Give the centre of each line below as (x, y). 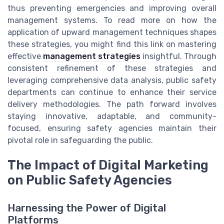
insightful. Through (178, 56)
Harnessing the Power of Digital (87, 208)
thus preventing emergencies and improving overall (112, 8)
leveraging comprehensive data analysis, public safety (112, 80)
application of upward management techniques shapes (112, 32)
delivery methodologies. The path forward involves (112, 104)
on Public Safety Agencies (90, 180)
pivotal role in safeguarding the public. (80, 140)
